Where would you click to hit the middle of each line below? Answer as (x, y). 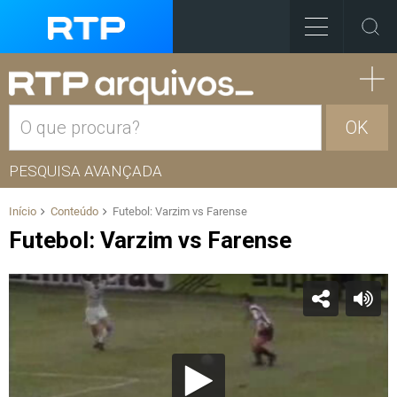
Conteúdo (74, 211)
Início (23, 211)
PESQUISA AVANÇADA (86, 171)
